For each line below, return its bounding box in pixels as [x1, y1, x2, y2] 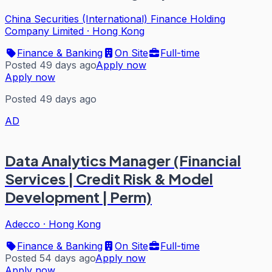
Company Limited [5, 25, 84, 38]
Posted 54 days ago [5, 251, 95, 264]
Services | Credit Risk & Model [5, 169, 213, 188]
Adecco [5, 217, 40, 230]
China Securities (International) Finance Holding [5, 13, 225, 25]
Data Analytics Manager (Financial [5, 151, 241, 170]
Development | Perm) [5, 188, 152, 206]
